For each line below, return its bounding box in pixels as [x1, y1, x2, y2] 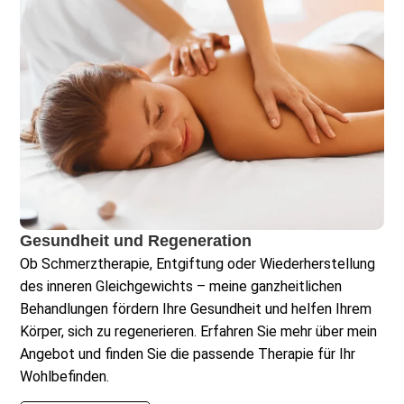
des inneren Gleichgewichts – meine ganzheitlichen [20, 278, 343, 296]
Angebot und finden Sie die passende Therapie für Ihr [20, 345, 356, 363]
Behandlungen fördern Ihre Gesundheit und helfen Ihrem [20, 300, 372, 318]
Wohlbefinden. [20, 368, 110, 386]
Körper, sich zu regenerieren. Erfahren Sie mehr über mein [20, 323, 378, 341]
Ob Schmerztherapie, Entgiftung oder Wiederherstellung [20, 255, 376, 273]
